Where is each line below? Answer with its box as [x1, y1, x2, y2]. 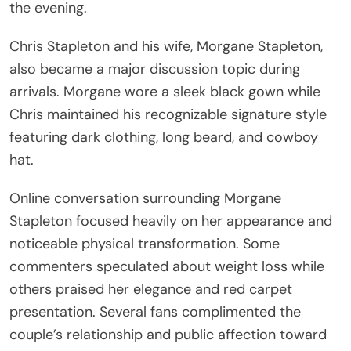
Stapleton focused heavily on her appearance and [9, 211, 332, 230]
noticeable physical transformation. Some [9, 233, 280, 253]
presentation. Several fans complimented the [9, 302, 301, 321]
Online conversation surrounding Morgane [9, 188, 281, 208]
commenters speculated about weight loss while [9, 256, 324, 276]
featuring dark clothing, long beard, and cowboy [9, 127, 318, 147]
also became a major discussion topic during [9, 59, 300, 78]
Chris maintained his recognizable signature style [9, 104, 327, 124]
